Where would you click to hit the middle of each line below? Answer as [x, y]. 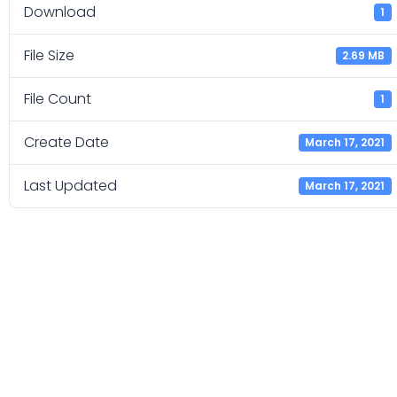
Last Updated [70, 186]
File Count [58, 99]
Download [60, 12]
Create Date [66, 143]
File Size [49, 56]
